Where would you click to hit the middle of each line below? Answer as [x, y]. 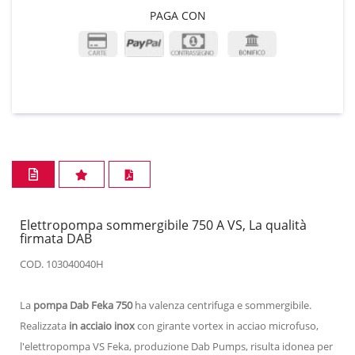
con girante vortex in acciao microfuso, [227, 325]
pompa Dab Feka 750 [83, 305]
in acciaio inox [102, 325]
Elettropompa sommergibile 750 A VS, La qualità [163, 225]
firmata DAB [57, 238]
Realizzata [44, 325]
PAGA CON [177, 16]
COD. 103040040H [62, 263]
